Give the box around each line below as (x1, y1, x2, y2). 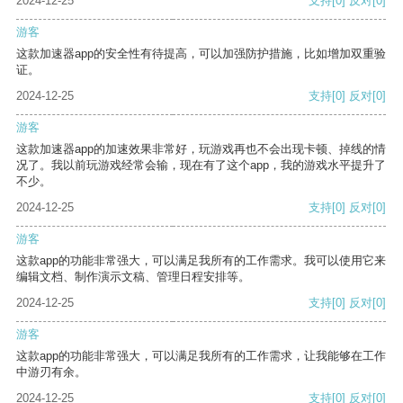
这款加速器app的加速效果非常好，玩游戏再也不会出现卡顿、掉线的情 (16, 142, 386, 157)
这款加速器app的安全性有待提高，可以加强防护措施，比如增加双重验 (16, 47, 386, 61)
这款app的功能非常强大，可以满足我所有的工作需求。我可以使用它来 (16, 254, 386, 268)
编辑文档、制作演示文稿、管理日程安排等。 (16, 270, 250, 284)
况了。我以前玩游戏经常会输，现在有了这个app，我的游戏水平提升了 (16, 158, 386, 173)
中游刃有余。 (16, 365, 86, 380)
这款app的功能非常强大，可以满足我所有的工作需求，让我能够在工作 (16, 349, 386, 363)
